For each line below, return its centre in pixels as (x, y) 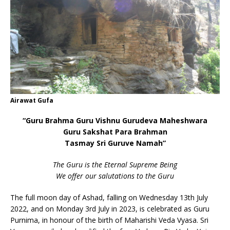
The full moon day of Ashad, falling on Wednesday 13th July (109, 197)
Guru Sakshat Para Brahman (115, 131)
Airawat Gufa (32, 100)
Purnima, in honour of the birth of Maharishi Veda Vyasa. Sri (109, 220)
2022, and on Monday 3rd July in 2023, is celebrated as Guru (110, 208)
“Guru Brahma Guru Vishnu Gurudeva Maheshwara (115, 120)
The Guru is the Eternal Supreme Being (115, 164)
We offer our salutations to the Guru (115, 176)
